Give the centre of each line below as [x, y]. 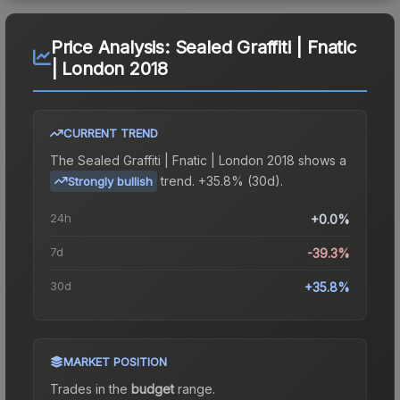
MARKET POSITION [115, 361]
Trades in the [91, 388]
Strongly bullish [110, 181]
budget [153, 388]
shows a [321, 160]
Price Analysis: [112, 47]
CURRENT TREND [111, 133]
